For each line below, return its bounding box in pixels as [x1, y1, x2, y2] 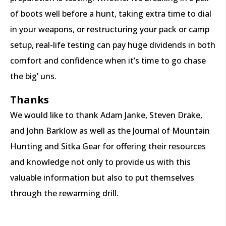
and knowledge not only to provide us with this [10, 156, 191, 168]
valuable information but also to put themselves [10, 172, 194, 184]
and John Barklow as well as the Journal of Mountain [10, 125, 210, 137]
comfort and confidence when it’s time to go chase [10, 55, 206, 67]
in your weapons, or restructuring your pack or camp [10, 24, 209, 35]
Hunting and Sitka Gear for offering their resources [10, 141, 206, 152]
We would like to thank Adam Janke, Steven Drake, [10, 109, 202, 121]
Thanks [10, 93, 49, 107]
